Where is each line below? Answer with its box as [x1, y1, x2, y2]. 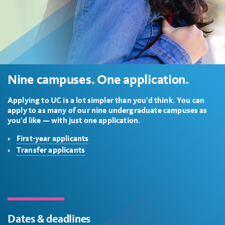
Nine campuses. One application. [8, 72, 191, 87]
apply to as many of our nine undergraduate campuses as [8, 105, 207, 115]
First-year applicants [17, 134, 89, 143]
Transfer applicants [17, 145, 85, 155]
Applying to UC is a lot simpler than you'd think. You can [8, 95, 205, 105]
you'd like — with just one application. [8, 116, 143, 125]
